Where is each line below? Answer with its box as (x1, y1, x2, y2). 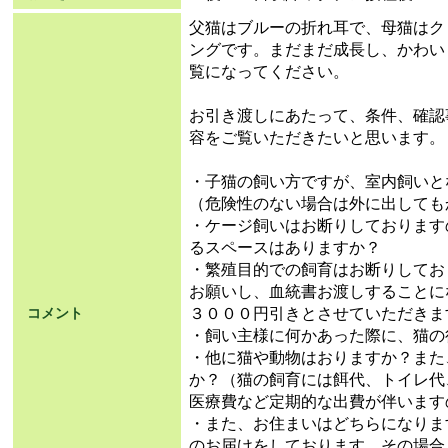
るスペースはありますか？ (188, 238, 381, 256)
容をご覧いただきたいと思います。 (188, 128, 445, 146)
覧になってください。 (188, 62, 349, 80)
